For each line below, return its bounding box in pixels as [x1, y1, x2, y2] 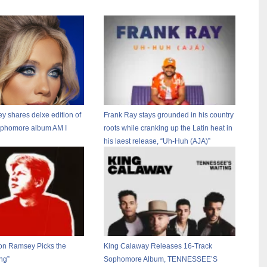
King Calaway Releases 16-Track [104, 242, 213, 251]
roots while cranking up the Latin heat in [104, 124, 233, 133]
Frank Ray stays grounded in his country [104, 111, 234, 120]
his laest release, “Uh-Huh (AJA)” [104, 137, 211, 146]
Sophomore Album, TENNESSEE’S [104, 255, 218, 264]
